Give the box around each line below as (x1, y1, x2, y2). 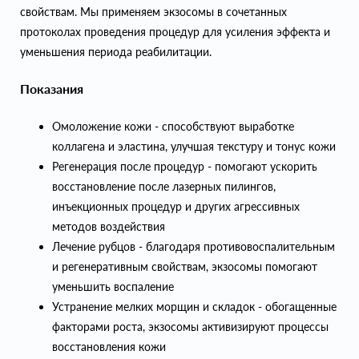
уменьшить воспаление (52, 280, 174, 294)
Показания (20, 81, 83, 97)
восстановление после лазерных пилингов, (52, 179, 276, 194)
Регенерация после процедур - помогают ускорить (52, 159, 317, 174)
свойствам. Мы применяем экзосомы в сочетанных (20, 5, 287, 19)
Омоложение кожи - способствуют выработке (52, 119, 294, 134)
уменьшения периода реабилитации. (20, 45, 212, 59)
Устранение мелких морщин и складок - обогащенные (52, 300, 337, 314)
